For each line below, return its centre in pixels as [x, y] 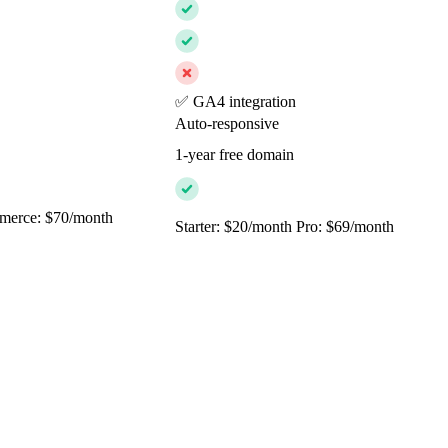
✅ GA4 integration [235, 102]
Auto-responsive [227, 124]
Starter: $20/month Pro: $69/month [284, 227]
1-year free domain [234, 155]
